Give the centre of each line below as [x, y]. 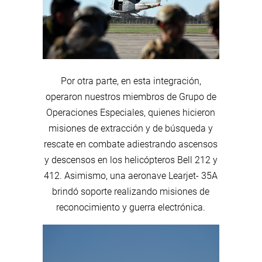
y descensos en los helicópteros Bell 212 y [131, 160]
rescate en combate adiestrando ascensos [131, 144]
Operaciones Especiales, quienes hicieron [131, 112]
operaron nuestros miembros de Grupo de [131, 96]
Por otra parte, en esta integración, [131, 81]
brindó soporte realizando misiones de [131, 191]
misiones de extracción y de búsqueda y [131, 128]
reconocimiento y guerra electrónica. [131, 207]
